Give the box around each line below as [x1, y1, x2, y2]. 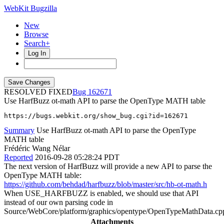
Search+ [24, 39, 50, 47]
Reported [4, 153, 33, 161]
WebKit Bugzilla [4, 4, 57, 12]
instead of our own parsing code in [4, 198, 113, 206]
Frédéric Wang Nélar [4, 144, 70, 152]
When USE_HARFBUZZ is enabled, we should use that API [4, 189, 198, 197]
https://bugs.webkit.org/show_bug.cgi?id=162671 [4, 112, 188, 119]
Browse [24, 30, 48, 38]
